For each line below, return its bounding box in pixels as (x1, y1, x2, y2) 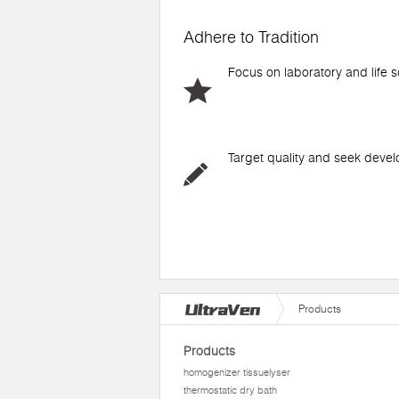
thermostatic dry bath (183, 384, 277, 396)
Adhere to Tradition (183, 27, 319, 47)
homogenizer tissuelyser (183, 366, 290, 379)
